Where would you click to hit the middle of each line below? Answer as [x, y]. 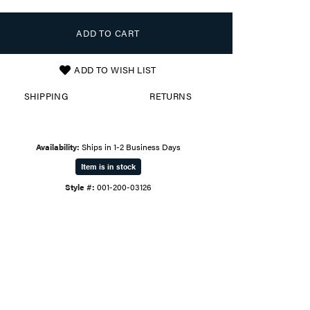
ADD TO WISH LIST [115, 70]
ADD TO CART [108, 34]
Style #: [80, 187]
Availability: [57, 147]
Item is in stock [108, 167]
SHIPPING [46, 97]
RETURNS [171, 97]
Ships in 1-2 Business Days [131, 147]
